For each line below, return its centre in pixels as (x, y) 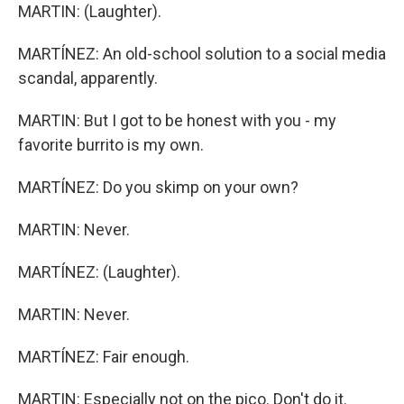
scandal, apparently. (88, 78)
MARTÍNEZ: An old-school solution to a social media (202, 54)
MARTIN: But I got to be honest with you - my (177, 120)
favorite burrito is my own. (111, 145)
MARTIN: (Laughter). (90, 11)
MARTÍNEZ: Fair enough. (104, 357)
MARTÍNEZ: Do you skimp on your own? (158, 187)
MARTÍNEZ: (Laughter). (99, 272)
